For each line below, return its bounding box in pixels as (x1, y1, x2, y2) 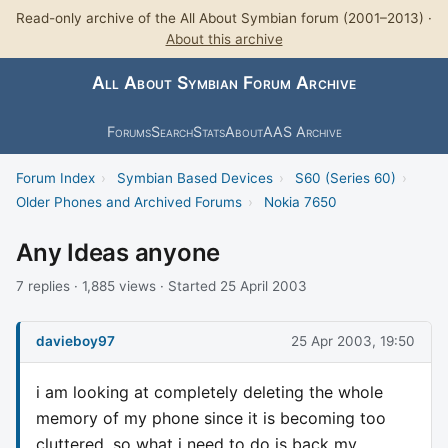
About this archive (165, 31, 283, 47)
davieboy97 (36, 333, 115, 350)
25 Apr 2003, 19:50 (291, 333, 415, 350)
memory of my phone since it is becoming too (36, 407, 386, 428)
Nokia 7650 (263, 193, 337, 210)
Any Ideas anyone (16, 237, 221, 267)
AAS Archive (262, 122, 342, 140)
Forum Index (16, 169, 95, 186)
